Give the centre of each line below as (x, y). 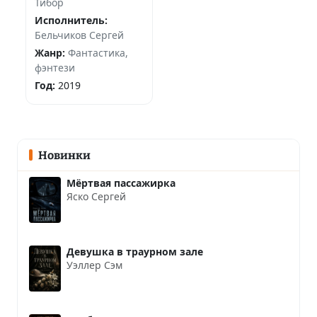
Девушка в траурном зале (135, 251)
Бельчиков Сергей (79, 35)
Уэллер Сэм (94, 265)
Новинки (64, 156)
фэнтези (55, 67)
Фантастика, (98, 52)
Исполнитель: (71, 20)
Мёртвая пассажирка (121, 183)
